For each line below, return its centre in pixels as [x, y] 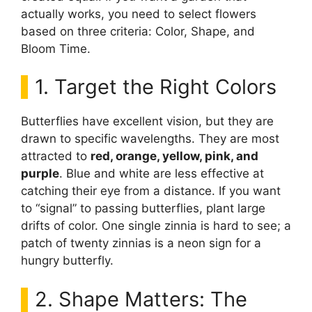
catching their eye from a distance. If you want [151, 191]
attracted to [56, 156]
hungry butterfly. [67, 260]
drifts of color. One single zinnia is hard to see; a [156, 226]
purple [40, 173]
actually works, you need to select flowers [139, 14]
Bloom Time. [56, 48]
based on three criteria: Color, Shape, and [138, 31]
